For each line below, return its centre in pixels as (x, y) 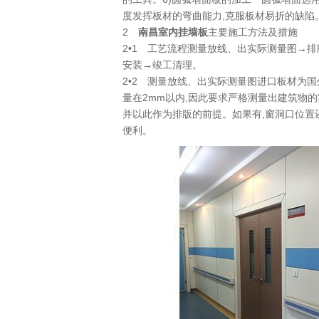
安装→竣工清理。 (162, 65)
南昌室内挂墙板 (173, 32)
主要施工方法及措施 (253, 32)
